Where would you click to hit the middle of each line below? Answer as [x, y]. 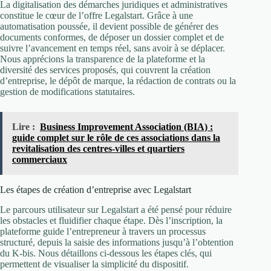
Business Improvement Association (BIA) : [126, 127]
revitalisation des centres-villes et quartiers [98, 149]
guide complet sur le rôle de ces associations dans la [116, 138]
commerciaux [40, 160]
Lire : [24, 127]
